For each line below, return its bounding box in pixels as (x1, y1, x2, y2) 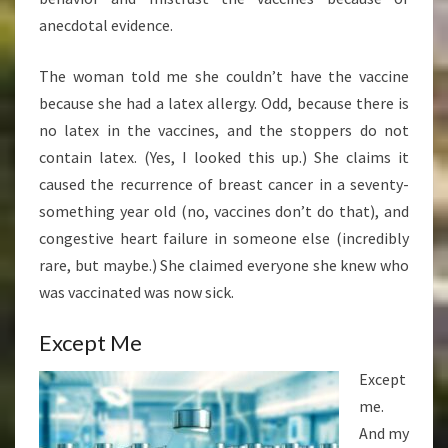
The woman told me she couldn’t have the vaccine (39, 66, 409, 87)
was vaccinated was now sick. (39, 282, 234, 303)
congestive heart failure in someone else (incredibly (39, 228, 409, 249)
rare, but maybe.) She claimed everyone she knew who (39, 255, 409, 276)
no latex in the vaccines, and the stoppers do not (39, 120, 409, 141)
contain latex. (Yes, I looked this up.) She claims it (39, 147, 409, 168)
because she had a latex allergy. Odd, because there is (39, 93, 409, 114)
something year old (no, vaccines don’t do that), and (39, 201, 409, 222)
